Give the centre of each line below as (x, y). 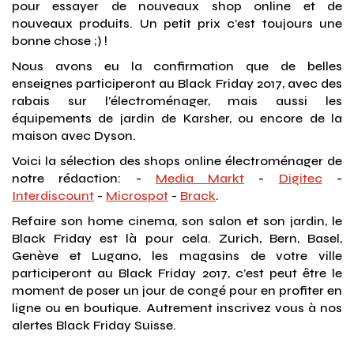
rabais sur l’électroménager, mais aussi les (177, 101)
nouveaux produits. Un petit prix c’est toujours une (177, 23)
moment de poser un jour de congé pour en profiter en (177, 290)
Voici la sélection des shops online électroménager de (177, 161)
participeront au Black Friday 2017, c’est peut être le (177, 273)
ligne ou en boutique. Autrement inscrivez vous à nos (177, 308)
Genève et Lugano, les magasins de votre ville (177, 256)
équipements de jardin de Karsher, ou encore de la (177, 118)
